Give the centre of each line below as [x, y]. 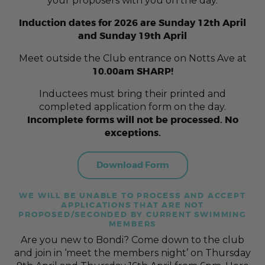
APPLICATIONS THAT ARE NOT [132, 205]
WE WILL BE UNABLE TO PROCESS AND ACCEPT [132, 196]
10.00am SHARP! [132, 72]
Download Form [132, 165]
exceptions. [132, 133]
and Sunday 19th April [132, 36]
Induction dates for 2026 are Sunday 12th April [132, 23]
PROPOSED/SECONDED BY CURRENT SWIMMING [132, 215]
